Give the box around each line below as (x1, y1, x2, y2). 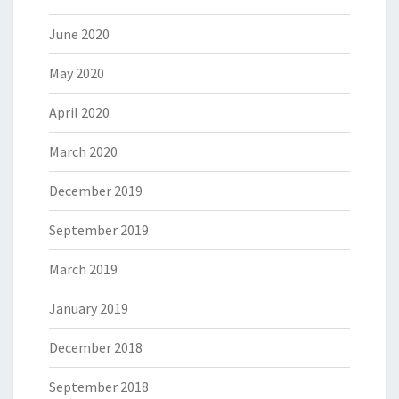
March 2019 (49, 259, 118, 278)
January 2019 (49, 298, 128, 317)
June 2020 (49, 24, 110, 43)
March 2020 (49, 142, 118, 160)
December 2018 (49, 338, 142, 356)
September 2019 (49, 220, 149, 239)
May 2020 (49, 63, 104, 82)
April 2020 (49, 102, 110, 121)
